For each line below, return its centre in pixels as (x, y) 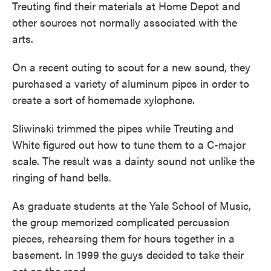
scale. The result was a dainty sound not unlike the (133, 161)
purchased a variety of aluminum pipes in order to (131, 83)
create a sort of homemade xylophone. (103, 100)
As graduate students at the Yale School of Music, (132, 206)
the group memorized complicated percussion (121, 222)
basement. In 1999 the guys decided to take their (128, 255)
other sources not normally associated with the (125, 22)
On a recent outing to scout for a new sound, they (131, 67)
